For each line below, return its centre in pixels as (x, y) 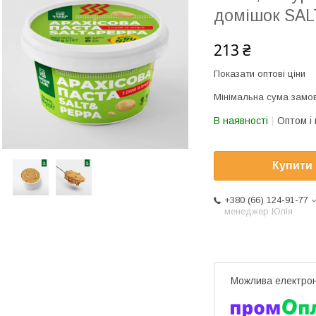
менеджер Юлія (259, 212)
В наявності (241, 121)
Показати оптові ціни (260, 74)
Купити (292, 166)
